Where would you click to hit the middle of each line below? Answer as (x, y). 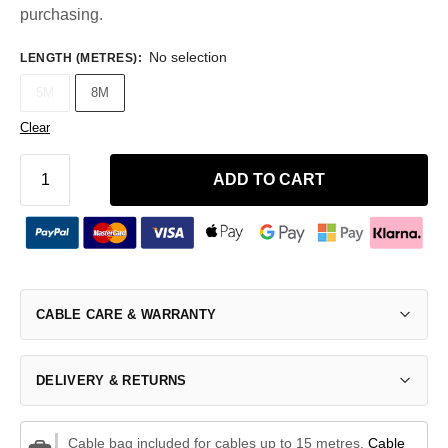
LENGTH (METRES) (79, 57)
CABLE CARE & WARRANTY (126, 314)
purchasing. (61, 14)
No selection (187, 56)
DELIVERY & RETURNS (111, 380)
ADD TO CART (269, 179)
